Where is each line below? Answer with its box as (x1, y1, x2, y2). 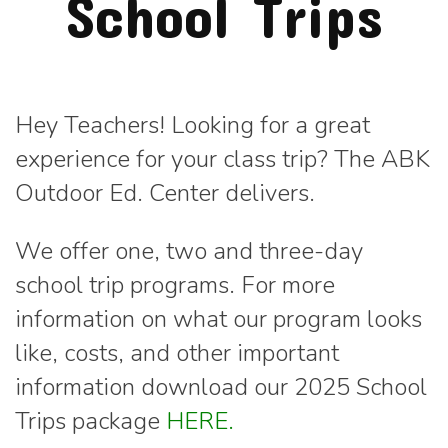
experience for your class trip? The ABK (15, 143, 430, 176)
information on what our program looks (15, 303, 422, 336)
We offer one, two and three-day (15, 235, 363, 268)
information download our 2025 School (15, 371, 427, 404)
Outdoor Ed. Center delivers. (15, 177, 315, 210)
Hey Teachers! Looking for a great (15, 109, 370, 142)
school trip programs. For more (15, 269, 335, 302)
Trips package (15, 405, 166, 438)
